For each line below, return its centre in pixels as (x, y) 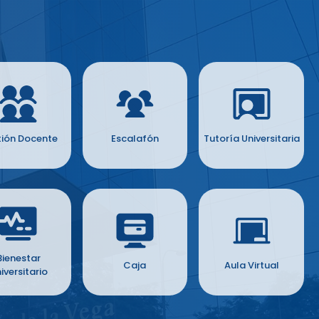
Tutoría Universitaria (251, 138)
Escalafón (135, 138)
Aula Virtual (251, 265)
